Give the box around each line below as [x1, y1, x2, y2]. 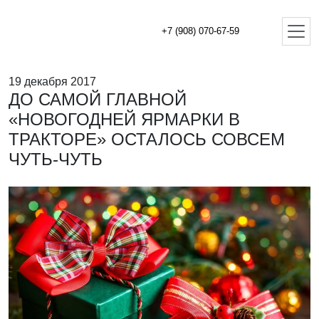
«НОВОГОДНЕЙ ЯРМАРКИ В [9, 110, 240, 129]
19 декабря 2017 [9, 75, 96, 88]
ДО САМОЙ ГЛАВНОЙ [9, 90, 187, 109]
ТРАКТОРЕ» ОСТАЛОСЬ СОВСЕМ [9, 130, 285, 149]
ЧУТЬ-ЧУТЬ [9, 150, 103, 169]
